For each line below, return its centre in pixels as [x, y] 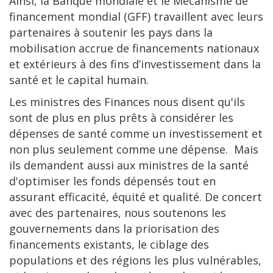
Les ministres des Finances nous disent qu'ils [127, 102]
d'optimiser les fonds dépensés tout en [112, 181]
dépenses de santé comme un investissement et [136, 134]
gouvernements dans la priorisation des [114, 229]
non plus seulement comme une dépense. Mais [134, 150]
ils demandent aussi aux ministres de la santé [129, 165]
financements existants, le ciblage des [109, 245]
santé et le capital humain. [79, 80]
